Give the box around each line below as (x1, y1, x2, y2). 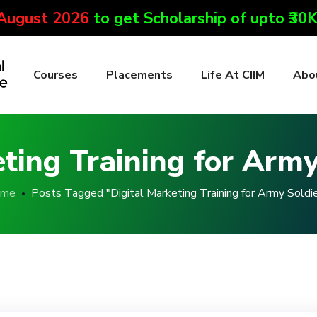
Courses (33, 67, 78, 83)
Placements (106, 67, 173, 83)
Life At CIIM (201, 67, 265, 83)
